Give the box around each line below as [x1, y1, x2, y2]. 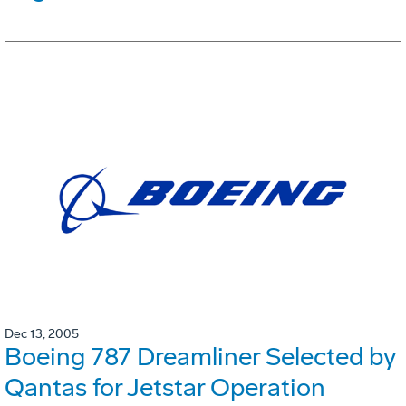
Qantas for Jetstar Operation [5, 372, 325, 402]
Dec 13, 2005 [5, 325, 79, 342]
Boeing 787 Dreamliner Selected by [5, 341, 396, 372]
